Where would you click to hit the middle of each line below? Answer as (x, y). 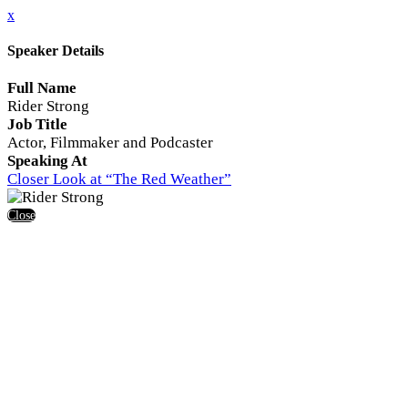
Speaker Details (56, 51)
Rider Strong (48, 106)
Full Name (42, 87)
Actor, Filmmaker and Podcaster (110, 142)
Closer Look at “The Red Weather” (119, 178)
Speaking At (47, 160)
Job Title (37, 124)
